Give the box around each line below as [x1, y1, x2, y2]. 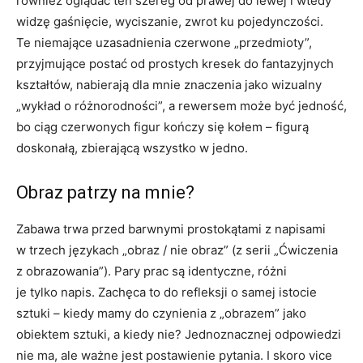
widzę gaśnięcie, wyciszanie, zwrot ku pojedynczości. [16, 13, 323, 29]
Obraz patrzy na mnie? [16, 181, 194, 203]
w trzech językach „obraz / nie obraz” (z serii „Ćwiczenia [16, 241, 338, 258]
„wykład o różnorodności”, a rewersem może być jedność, [16, 97, 347, 113]
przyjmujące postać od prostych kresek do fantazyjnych [16, 55, 334, 71]
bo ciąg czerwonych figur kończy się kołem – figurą [16, 118, 309, 135]
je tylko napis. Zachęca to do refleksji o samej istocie [16, 284, 317, 300]
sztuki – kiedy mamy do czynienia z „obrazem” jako [16, 305, 306, 321]
